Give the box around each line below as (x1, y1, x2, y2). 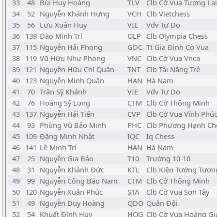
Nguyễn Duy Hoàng (40, 198, 105, 208)
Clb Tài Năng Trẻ (146, 64, 200, 74)
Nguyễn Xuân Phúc (40, 187, 103, 197)
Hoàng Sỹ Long (40, 98, 90, 108)
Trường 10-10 (146, 154, 190, 163)
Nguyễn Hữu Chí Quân (40, 64, 114, 74)
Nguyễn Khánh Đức (40, 165, 104, 174)
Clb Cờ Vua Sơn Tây (146, 187, 209, 197)
